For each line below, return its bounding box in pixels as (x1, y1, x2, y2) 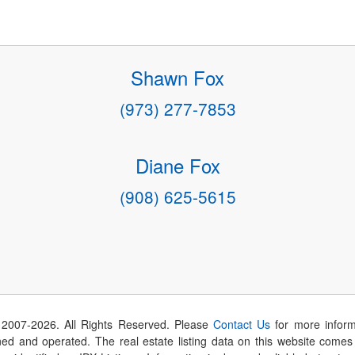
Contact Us (213, 316, 271, 332)
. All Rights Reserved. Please (55, 316, 214, 332)
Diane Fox (135, 151, 220, 179)
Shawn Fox (131, 63, 224, 91)
